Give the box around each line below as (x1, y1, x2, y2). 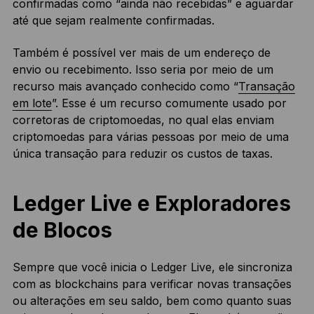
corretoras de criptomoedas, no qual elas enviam (12, 113, 274, 128)
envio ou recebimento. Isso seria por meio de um (12, 62, 273, 77)
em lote (12, 96, 52, 111)
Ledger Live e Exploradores (12, 191, 291, 217)
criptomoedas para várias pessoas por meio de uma (12, 130, 289, 144)
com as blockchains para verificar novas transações (12, 277, 292, 292)
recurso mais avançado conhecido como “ (12, 79, 238, 94)
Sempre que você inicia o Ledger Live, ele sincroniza (12, 260, 292, 275)
